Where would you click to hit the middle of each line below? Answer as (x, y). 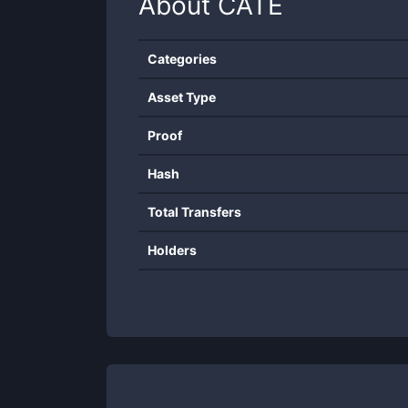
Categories (182, 59)
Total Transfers (194, 212)
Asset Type (182, 97)
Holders (172, 250)
